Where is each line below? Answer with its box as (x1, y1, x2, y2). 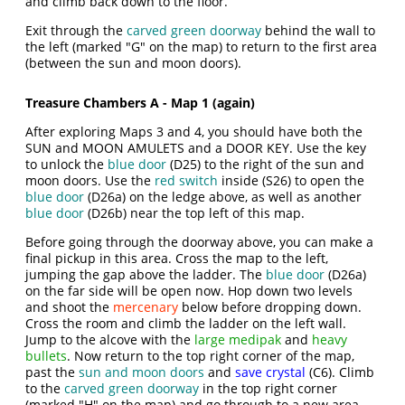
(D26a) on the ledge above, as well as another (84, 188, 363, 205)
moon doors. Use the (25, 172, 155, 189)
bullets (25, 347, 68, 364)
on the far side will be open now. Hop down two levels (25, 282, 353, 299)
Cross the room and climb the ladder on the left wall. (25, 315, 347, 332)
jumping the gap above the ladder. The (25, 266, 267, 283)
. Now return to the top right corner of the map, (67, 347, 355, 364)
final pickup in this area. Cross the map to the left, (25, 250, 329, 267)
